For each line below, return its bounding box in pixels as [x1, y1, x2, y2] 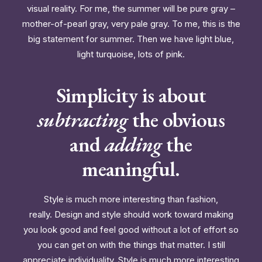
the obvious [127, 106, 225, 133]
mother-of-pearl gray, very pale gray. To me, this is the [22, 18, 240, 29]
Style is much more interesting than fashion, [44, 194, 218, 205]
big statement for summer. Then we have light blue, [28, 33, 234, 44]
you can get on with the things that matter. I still [37, 239, 225, 250]
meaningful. [82, 156, 180, 182]
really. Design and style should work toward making [29, 209, 233, 220]
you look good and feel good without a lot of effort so [23, 224, 239, 235]
